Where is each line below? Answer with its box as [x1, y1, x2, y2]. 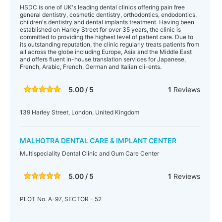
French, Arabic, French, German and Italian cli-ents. [20, 63, 162, 70]
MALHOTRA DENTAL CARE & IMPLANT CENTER [20, 136, 176, 145]
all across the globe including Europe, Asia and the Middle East [20, 48, 192, 55]
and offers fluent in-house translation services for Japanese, [20, 55, 186, 63]
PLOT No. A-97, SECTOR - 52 [20, 195, 102, 203]
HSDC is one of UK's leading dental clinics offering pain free [20, 3, 185, 11]
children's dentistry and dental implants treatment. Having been [20, 18, 194, 26]
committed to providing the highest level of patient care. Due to [20, 33, 193, 41]
